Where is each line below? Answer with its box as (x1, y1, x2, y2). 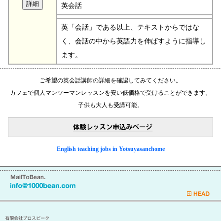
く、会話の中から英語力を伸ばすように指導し (61, 37, 206, 45)
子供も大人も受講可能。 (78, 101, 143, 109)
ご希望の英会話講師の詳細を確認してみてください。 (39, 76, 182, 84)
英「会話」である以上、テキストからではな (61, 23, 199, 31)
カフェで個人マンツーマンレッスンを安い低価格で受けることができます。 (10, 89, 211, 96)
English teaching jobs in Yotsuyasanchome (56, 146, 165, 153)
